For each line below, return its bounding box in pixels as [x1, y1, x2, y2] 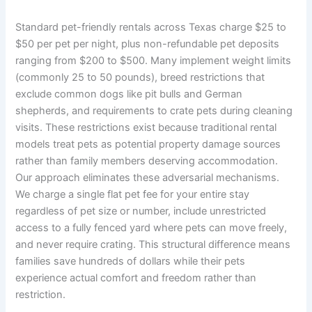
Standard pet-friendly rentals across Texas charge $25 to [15, 21, 287, 34]
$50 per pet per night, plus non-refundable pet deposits [15, 38, 280, 51]
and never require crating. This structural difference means [15, 238, 291, 251]
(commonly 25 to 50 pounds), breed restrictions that [15, 71, 265, 84]
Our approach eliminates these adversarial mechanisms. [15, 171, 280, 185]
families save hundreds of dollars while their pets [15, 255, 246, 268]
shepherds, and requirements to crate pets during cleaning [15, 104, 293, 118]
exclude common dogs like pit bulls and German [15, 88, 243, 101]
